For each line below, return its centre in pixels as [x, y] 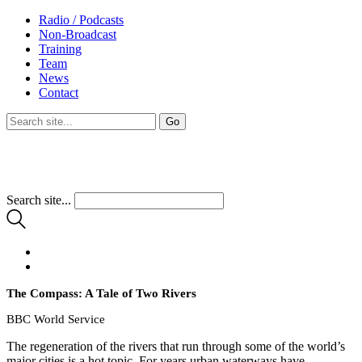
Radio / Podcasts [81, 20]
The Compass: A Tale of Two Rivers [101, 293]
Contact [59, 93]
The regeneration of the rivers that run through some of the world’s [176, 346]
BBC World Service [56, 319]
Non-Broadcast [78, 34]
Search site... [39, 200]
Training [60, 49]
